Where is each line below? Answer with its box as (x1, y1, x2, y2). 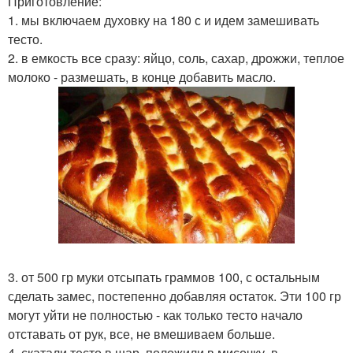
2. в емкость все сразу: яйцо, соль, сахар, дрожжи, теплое (8, 49, 344, 67)
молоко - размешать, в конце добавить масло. (8, 68, 276, 86)
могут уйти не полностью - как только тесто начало (8, 305, 303, 324)
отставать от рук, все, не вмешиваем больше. (8, 324, 275, 343)
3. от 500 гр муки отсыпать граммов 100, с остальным (8, 267, 320, 286)
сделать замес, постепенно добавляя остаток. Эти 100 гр (8, 286, 341, 305)
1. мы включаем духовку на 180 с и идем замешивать (8, 11, 319, 29)
